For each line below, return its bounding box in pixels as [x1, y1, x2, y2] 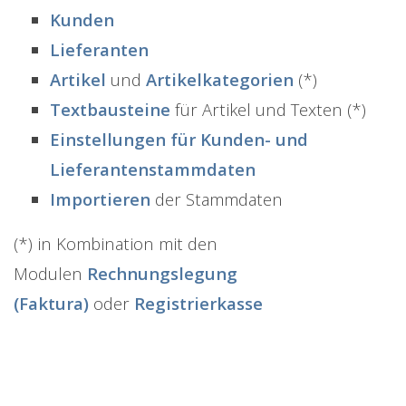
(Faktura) [14, 292, 89, 314]
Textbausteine [50, 98, 170, 121]
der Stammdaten [150, 188, 283, 210]
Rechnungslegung [87, 262, 237, 285]
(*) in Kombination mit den [14, 232, 217, 255]
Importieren [50, 188, 150, 210]
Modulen [14, 262, 87, 285]
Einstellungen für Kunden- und [50, 128, 308, 150]
